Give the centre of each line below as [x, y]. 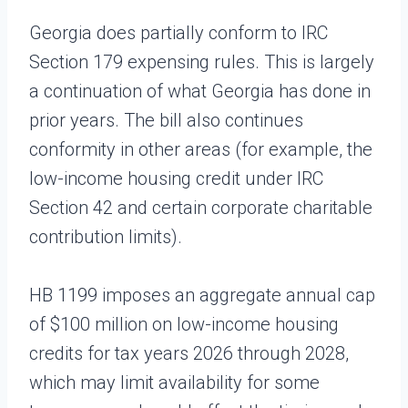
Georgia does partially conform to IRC [178, 32]
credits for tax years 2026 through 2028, [189, 353]
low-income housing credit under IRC [176, 178]
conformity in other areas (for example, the [201, 149]
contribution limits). [106, 236]
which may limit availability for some [174, 382]
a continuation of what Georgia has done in [200, 91]
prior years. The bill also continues [166, 120]
